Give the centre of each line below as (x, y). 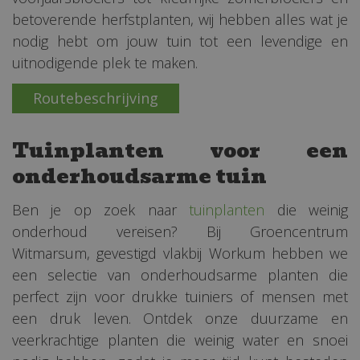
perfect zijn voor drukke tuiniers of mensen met (180, 296)
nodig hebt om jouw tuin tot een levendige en (180, 41)
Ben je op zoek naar (101, 209)
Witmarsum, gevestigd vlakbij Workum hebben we (180, 253)
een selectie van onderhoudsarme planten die (180, 274)
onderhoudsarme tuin (139, 176)
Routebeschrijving (96, 98)
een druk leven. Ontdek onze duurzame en (180, 318)
